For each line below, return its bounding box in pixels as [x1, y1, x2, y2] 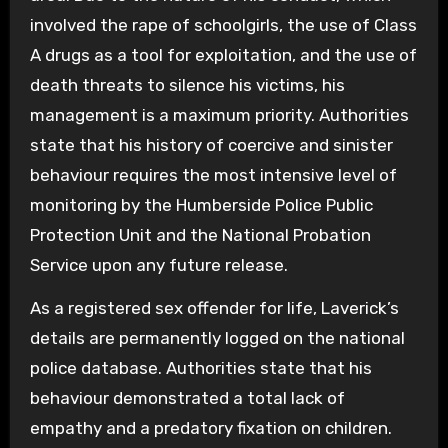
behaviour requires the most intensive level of [29, 164, 397, 185]
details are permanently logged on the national [29, 327, 405, 348]
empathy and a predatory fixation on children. [29, 417, 392, 438]
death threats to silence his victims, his [29, 74, 345, 95]
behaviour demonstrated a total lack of [29, 387, 345, 408]
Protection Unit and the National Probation [29, 224, 371, 245]
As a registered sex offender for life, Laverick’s [29, 297, 399, 318]
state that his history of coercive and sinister [29, 134, 393, 155]
